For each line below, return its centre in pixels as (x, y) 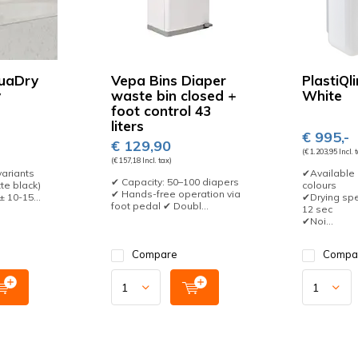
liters (128, 126)
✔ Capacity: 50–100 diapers (175, 182)
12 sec (317, 209)
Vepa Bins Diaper (169, 80)
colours (319, 185)
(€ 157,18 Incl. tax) (142, 160)
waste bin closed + (174, 95)
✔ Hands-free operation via (176, 194)
